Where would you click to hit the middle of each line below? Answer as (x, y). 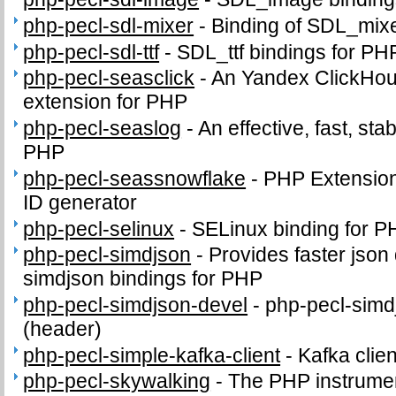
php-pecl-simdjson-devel (136, 305)
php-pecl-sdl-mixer (109, 26)
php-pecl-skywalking (117, 381)
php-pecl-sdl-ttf (91, 52)
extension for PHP (106, 102)
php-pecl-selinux (99, 228)
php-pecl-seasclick (109, 78)
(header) (63, 328)
